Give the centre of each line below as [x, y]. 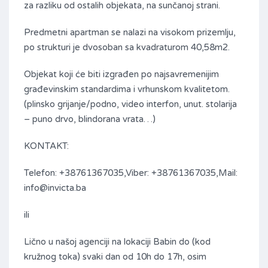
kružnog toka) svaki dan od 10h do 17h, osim [115, 257]
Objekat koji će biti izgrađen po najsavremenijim [121, 74]
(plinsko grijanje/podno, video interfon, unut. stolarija [130, 104]
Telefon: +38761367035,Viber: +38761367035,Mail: [131, 173]
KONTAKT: [46, 146]
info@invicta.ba [55, 188]
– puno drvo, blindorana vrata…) [90, 119]
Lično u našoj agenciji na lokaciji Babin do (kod [117, 242]
